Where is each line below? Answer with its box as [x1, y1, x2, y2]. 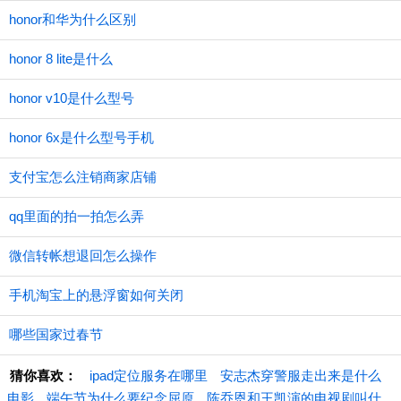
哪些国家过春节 [9, 327, 103, 342]
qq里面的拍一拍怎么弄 [9, 209, 144, 224]
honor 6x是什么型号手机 [9, 130, 154, 145]
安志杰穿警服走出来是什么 [220, 368, 381, 383]
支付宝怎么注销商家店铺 [9, 169, 157, 184]
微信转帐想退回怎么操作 [9, 248, 157, 263]
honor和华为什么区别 [9, 12, 136, 27]
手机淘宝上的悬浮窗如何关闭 [9, 287, 183, 303]
